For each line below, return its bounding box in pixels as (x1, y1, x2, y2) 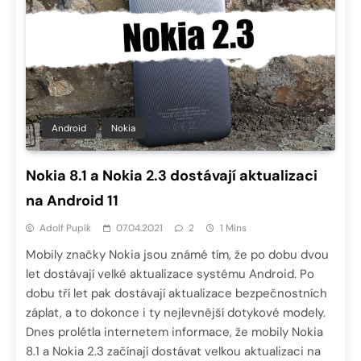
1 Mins (220, 221, 247, 234)
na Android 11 (26, 190, 118, 210)
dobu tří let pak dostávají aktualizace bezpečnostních (26, 284, 327, 301)
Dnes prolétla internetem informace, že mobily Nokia (26, 323, 323, 340)
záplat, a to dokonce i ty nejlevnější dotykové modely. (26, 304, 326, 321)
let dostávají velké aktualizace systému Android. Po (26, 265, 314, 282)
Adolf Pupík (39, 221, 91, 234)
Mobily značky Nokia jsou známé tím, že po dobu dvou (26, 246, 329, 263)
